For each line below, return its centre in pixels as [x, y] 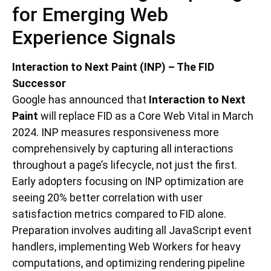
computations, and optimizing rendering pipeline [129, 263]
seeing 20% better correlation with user [107, 198]
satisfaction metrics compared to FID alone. [119, 214]
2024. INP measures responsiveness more [116, 132]
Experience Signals [94, 38]
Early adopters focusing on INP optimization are [128, 181]
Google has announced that [80, 100]
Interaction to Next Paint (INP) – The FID [113, 67]
